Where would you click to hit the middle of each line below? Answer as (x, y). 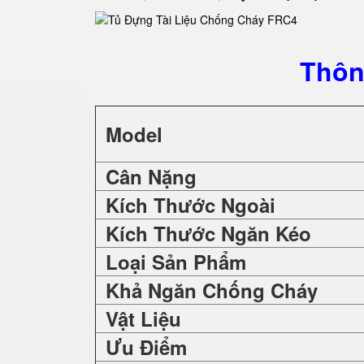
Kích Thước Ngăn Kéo (208, 233)
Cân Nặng (151, 176)
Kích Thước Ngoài (188, 205)
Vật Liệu (143, 318)
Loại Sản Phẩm (176, 262)
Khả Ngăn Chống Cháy (212, 290)
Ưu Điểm (146, 347)
